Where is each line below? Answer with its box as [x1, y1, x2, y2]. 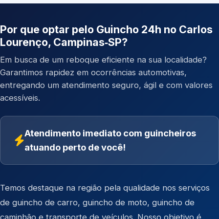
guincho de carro [12, 197, 78, 207]
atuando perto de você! [24, 142, 126, 153]
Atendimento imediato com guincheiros [24, 128, 196, 138]
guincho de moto [83, 197, 147, 207]
